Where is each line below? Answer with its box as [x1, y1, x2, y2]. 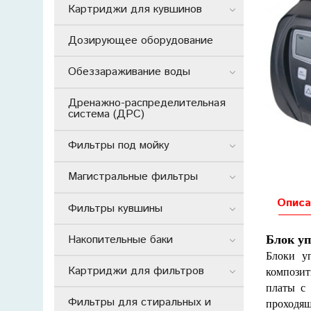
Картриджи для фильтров [68, 262, 204, 279]
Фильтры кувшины [68, 200, 162, 217]
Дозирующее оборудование [68, 32, 213, 49]
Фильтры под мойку [68, 137, 169, 154]
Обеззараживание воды [68, 63, 190, 80]
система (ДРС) [68, 106, 144, 123]
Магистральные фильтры [68, 169, 198, 185]
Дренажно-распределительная [68, 95, 226, 112]
